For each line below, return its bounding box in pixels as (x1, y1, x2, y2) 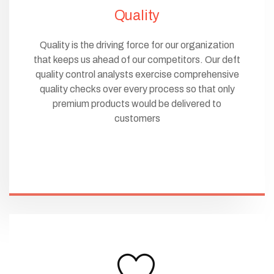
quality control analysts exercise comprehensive (35, 68, 239, 80)
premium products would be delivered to (53, 98, 221, 109)
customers (114, 113, 160, 124)
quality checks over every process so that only (39, 83, 235, 94)
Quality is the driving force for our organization (40, 39, 234, 50)
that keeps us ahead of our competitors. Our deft (34, 54, 240, 65)
